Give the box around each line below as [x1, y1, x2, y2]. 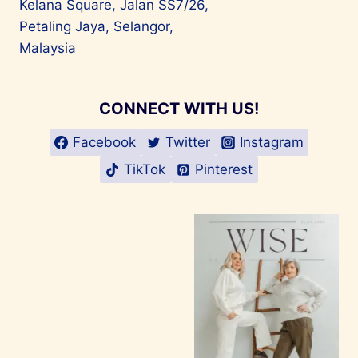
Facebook [73, 133, 137, 150]
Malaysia [19, 40, 76, 57]
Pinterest [194, 161, 253, 177]
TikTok [124, 161, 166, 177]
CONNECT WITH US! [99, 99, 259, 119]
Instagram [239, 133, 304, 150]
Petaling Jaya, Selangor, [19, 18, 173, 35]
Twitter [165, 133, 210, 150]
